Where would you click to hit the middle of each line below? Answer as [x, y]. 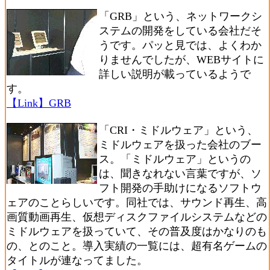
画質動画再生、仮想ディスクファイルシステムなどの [137, 217]
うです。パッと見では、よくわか [180, 45]
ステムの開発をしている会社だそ [180, 31]
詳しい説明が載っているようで [175, 74]
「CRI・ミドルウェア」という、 [178, 130]
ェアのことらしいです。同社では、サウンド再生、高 [137, 202]
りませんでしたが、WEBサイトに [181, 60]
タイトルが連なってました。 [77, 260]
